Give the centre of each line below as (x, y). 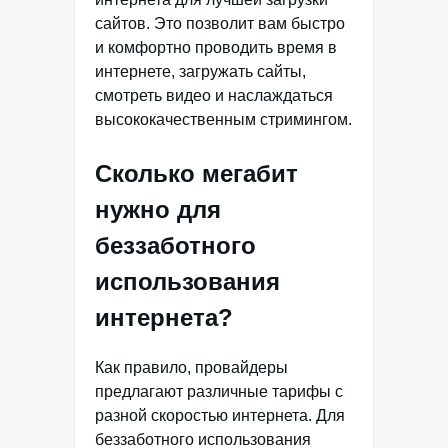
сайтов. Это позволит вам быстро (220, 23)
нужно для (158, 209)
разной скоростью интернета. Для (220, 415)
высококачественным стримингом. (223, 119)
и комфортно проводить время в (216, 47)
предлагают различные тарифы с (219, 391)
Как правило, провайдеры (191, 367)
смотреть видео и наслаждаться (214, 95)
